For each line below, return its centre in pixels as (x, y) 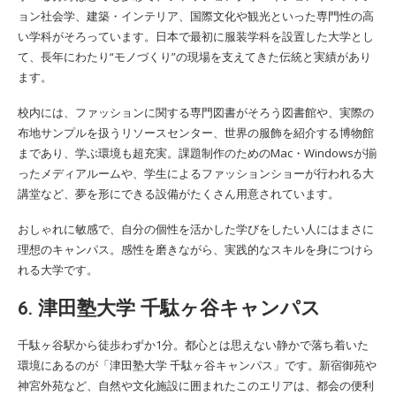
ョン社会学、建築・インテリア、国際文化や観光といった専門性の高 (196, 15)
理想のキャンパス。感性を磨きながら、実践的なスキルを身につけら (196, 249)
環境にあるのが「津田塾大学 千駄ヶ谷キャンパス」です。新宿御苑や (197, 365)
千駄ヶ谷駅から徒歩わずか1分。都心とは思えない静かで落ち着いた (193, 344)
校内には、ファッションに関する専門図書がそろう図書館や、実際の (196, 112)
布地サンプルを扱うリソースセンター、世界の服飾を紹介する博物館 (196, 132)
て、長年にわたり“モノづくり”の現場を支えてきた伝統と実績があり (194, 56)
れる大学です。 (58, 269)
